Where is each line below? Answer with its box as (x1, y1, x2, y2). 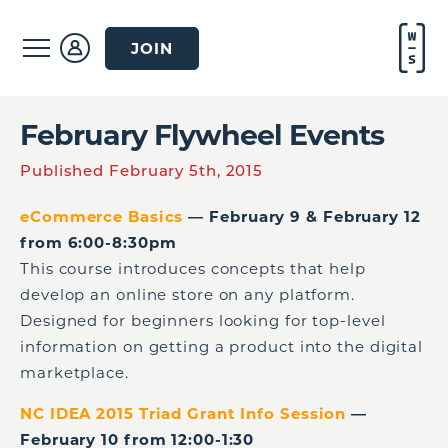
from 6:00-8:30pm (20, 233, 177, 252)
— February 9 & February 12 (183, 207, 421, 226)
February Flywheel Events (20, 117, 384, 152)
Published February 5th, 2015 (20, 161, 264, 180)
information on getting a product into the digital (20, 337, 424, 356)
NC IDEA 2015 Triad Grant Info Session (20, 404, 347, 423)
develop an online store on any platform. (20, 285, 360, 304)
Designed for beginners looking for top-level (20, 311, 386, 330)
